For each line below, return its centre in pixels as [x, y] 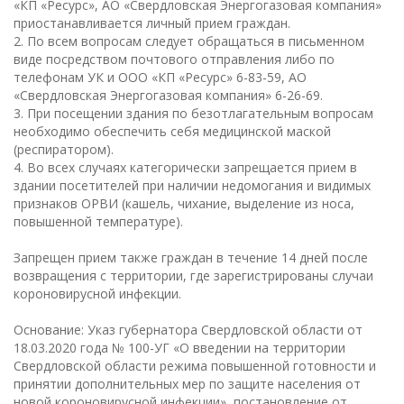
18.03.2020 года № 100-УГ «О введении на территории [179, 348]
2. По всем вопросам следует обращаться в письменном [189, 41]
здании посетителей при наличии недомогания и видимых [192, 185]
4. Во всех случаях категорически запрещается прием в [185, 167]
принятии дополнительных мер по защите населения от [187, 384]
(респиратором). [64, 149]
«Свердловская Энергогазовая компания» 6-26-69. [168, 95]
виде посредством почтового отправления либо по [174, 59]
